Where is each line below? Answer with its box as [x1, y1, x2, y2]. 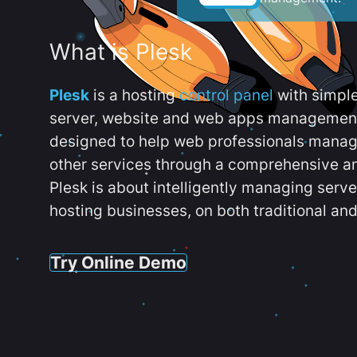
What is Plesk [49, 38, 192, 66]
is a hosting [89, 86, 179, 104]
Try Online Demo [50, 251, 186, 273]
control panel [179, 86, 273, 104]
